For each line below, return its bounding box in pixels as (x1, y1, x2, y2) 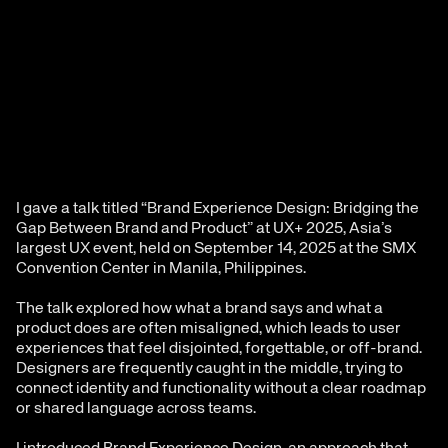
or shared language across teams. (16, 400, 256, 417)
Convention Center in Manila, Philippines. (16, 260, 306, 277)
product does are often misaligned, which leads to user (16, 320, 401, 337)
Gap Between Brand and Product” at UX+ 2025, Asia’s (16, 220, 392, 237)
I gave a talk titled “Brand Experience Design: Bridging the (16, 200, 419, 217)
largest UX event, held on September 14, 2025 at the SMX (16, 240, 416, 257)
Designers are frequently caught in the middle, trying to (16, 360, 403, 377)
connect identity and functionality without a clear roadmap (16, 380, 426, 397)
